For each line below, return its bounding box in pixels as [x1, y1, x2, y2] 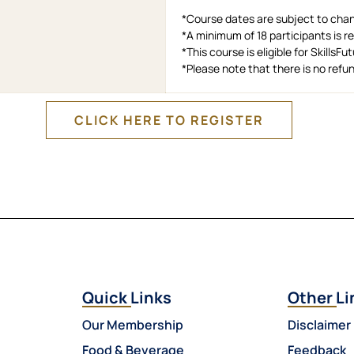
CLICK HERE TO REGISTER [74, 111, 264, 130]
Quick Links [82, 287, 171, 309]
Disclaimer [288, 315, 351, 333]
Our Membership [82, 315, 183, 333]
